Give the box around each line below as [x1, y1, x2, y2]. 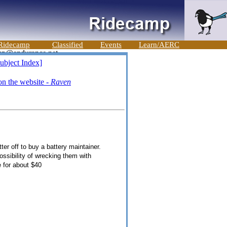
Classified [52, 41, 83, 49]
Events [100, 41, 122, 49]
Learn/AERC [139, 41, 179, 49]
